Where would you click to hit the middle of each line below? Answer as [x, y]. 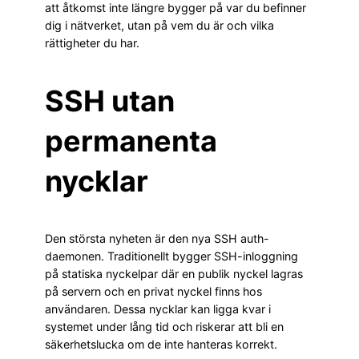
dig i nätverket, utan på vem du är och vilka [159, 26]
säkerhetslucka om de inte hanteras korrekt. [161, 345]
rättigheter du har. [92, 43]
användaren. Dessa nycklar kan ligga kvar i [158, 309]
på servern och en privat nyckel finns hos [153, 292]
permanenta [131, 141]
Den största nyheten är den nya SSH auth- [157, 239]
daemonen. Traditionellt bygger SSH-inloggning [171, 256]
